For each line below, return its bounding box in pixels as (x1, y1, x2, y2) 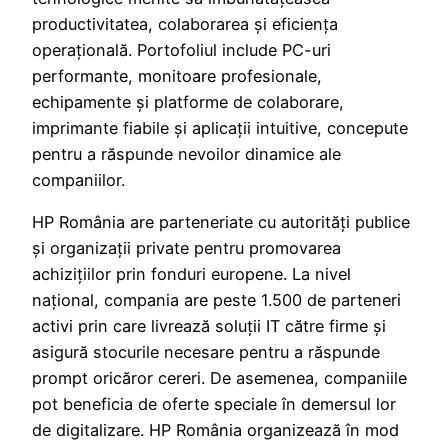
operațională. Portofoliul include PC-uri (32, 40, 331, 61)
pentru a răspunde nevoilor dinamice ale (32, 144, 341, 165)
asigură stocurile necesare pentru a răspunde (32, 342, 380, 363)
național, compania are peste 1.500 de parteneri (32, 290, 401, 311)
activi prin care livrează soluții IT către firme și (32, 316, 386, 337)
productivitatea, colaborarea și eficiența (32, 14, 338, 35)
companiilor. (32, 170, 125, 191)
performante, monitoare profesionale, (32, 66, 322, 87)
